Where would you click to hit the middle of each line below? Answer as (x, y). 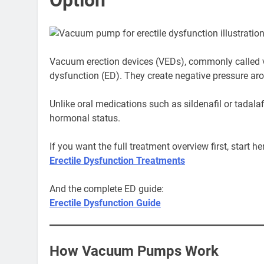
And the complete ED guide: (107, 189)
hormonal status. (85, 118)
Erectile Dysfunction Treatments (117, 161)
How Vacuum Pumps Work (134, 251)
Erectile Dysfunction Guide (105, 203)
